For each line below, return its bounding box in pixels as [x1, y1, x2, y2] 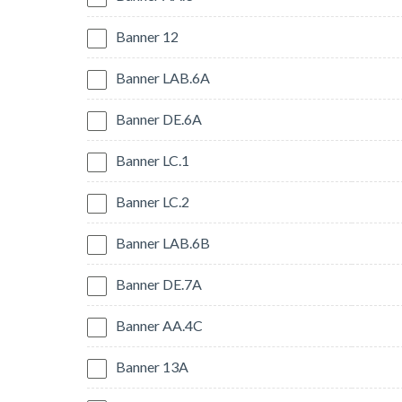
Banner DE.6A [116, 110, 202, 128]
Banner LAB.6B [116, 234, 210, 252]
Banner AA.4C [116, 317, 203, 335]
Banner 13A [116, 358, 188, 376]
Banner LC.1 [116, 152, 189, 170]
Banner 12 [116, 28, 179, 46]
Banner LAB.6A [116, 69, 210, 87]
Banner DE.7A [116, 275, 202, 293]
